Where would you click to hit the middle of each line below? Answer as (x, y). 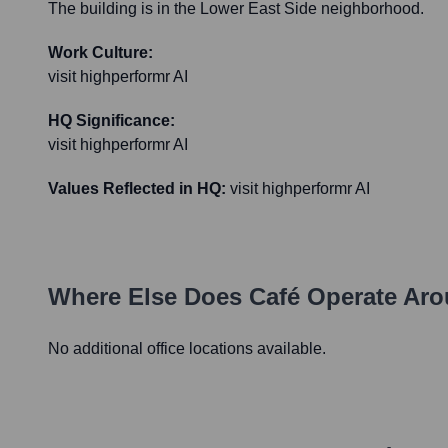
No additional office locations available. (187, 349)
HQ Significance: (111, 121)
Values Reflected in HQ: (137, 189)
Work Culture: (100, 53)
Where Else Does (148, 297)
